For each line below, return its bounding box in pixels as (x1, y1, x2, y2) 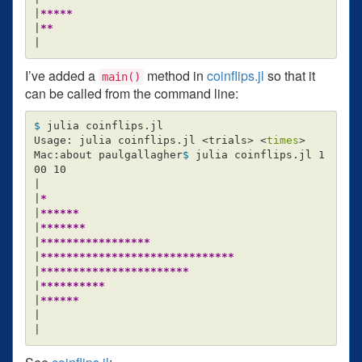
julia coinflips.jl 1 (195, 149, 325, 162)
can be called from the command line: (25, 83, 238, 103)
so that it (264, 65, 315, 85)
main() (102, 69, 141, 83)
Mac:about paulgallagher (33, 149, 183, 162)
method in (144, 65, 207, 85)
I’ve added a (25, 65, 99, 85)
